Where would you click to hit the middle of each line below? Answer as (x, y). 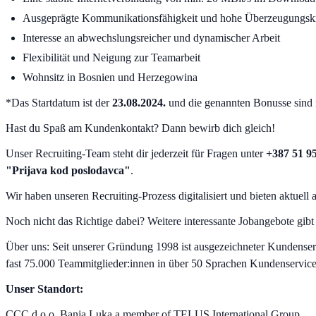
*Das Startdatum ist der (59, 102)
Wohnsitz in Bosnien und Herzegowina (110, 77)
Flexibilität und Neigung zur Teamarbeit (111, 57)
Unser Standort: (44, 288)
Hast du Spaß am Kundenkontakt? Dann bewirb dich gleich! (140, 128)
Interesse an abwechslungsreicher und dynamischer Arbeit (151, 37)
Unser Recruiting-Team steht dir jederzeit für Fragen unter (136, 153)
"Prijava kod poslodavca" (68, 170)
